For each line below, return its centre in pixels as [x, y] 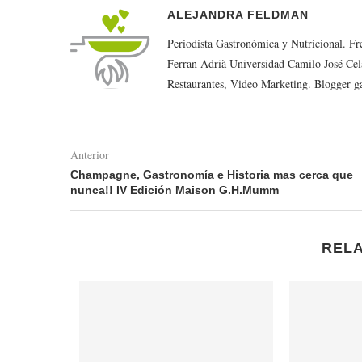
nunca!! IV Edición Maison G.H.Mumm [175, 190]
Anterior [90, 155]
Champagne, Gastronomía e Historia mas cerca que [212, 175]
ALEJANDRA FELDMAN [238, 15]
